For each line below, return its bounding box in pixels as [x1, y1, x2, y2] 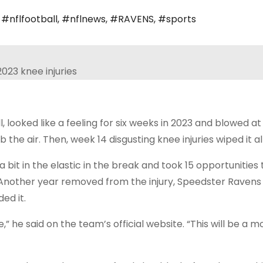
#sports [158, 12, 196, 26]
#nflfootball [1, 12, 58, 26]
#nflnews [62, 12, 106, 26]
